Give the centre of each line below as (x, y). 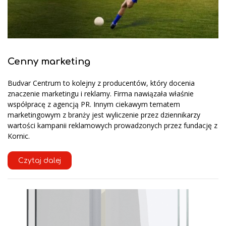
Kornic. (19, 136)
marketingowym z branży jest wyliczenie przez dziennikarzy (104, 115)
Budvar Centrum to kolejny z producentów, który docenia (101, 83)
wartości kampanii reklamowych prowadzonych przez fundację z (112, 126)
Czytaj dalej (40, 161)
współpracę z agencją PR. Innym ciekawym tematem (94, 104)
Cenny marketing (49, 61)
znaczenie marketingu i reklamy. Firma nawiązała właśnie (101, 94)
